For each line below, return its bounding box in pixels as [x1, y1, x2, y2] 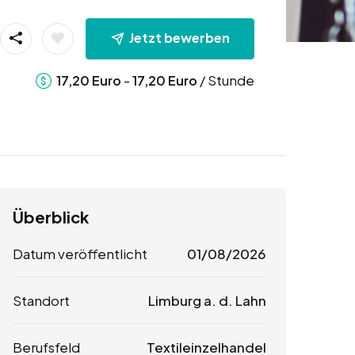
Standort [13, 292, 70, 310]
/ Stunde [197, 71, 254, 89]
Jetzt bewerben [128, 29, 230, 46]
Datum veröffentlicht [13, 245, 147, 263]
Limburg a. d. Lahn [147, 292, 266, 310]
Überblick [13, 207, 89, 227]
